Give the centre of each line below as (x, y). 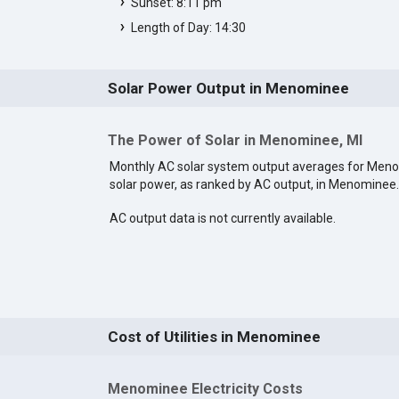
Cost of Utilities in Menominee (214, 337)
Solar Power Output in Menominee (228, 88)
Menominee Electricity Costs (205, 388)
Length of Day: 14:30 (188, 27)
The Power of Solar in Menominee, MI (235, 140)
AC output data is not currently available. (222, 218)
